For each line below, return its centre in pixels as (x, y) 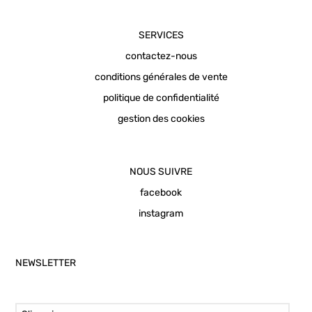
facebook (161, 192)
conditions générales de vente (161, 77)
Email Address (49, 275)
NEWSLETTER (46, 263)
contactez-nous (161, 56)
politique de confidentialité (161, 97)
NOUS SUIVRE (161, 171)
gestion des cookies (161, 118)
